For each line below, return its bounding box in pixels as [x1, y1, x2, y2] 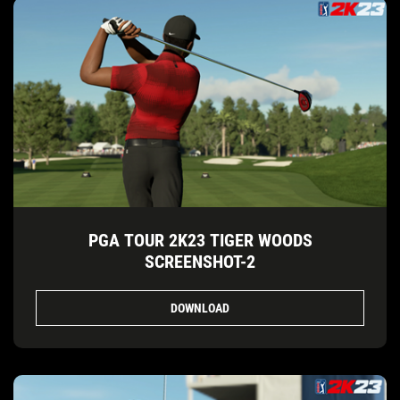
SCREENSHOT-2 [145, 251, 255, 273]
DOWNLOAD [171, 300, 229, 315]
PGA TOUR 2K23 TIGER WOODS [87, 229, 312, 252]
